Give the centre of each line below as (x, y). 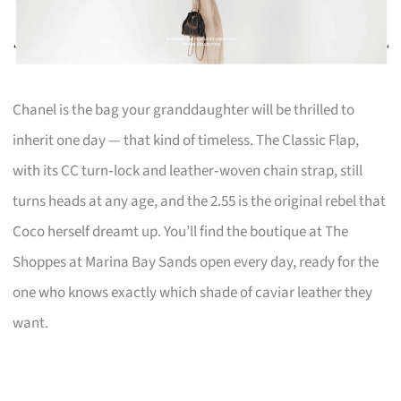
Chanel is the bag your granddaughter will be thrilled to (184, 110)
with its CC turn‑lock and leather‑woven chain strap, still (188, 171)
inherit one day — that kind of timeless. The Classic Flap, (186, 140)
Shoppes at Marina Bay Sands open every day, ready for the (196, 262)
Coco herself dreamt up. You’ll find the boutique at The (181, 231)
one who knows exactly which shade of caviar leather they (193, 292)
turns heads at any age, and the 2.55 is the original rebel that (200, 201)
